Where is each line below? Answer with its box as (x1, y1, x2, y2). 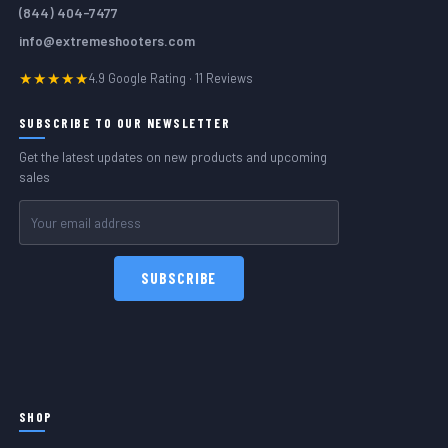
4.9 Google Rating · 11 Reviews (88, 70, 253, 87)
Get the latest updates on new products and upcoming (18, 148, 327, 165)
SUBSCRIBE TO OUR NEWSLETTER (18, 115, 231, 132)
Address (18, 223, 73, 242)
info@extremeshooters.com (18, 32, 195, 50)
